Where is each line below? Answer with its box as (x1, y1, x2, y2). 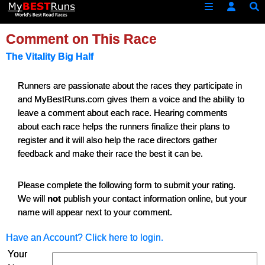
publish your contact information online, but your (61, 193, 247, 203)
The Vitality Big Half (6, 51, 93, 62)
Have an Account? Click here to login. (6, 232, 163, 243)
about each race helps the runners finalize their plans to (18, 121, 230, 131)
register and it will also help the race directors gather (18, 135, 217, 145)
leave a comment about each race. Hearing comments (18, 108, 228, 118)
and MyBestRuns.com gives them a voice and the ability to (18, 94, 244, 104)
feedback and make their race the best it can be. (18, 148, 203, 159)
